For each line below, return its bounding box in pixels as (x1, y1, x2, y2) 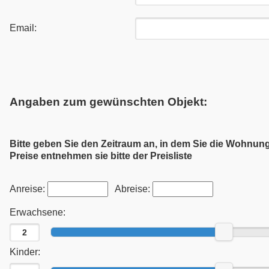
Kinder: (10, 246, 40, 257)
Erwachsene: (10, 207, 65, 217)
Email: (10, 22, 37, 33)
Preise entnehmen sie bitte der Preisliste (10, 150, 192, 161)
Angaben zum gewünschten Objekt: (10, 95, 207, 108)
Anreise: (10, 183, 47, 194)
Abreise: (108, 183, 153, 194)
